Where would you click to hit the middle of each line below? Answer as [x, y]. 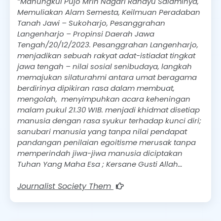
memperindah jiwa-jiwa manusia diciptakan [100, 153]
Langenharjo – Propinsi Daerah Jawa [86, 34]
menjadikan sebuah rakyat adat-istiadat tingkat [106, 55]
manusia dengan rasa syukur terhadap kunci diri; [109, 120]
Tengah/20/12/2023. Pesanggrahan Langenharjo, [108, 44]
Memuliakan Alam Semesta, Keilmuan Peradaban [109, 12]
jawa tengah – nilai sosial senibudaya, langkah [105, 66]
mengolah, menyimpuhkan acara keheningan [104, 99]
